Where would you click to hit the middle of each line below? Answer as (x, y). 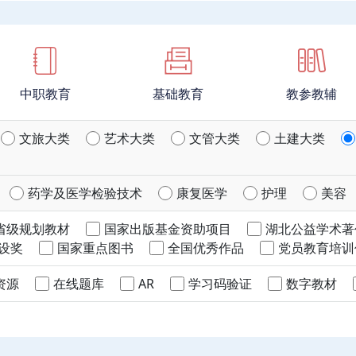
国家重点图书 (95, 248)
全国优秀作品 (206, 248)
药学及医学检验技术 (85, 193)
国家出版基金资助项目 (168, 229)
